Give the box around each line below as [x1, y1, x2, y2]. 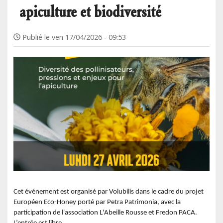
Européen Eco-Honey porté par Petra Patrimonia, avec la [13, 199, 181, 207]
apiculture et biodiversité [19, 1, 161, 21]
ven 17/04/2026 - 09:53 [52, 32, 126, 42]
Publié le [22, 32, 50, 42]
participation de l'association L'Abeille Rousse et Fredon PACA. [13, 209, 197, 217]
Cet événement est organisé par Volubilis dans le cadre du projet [13, 188, 204, 196]
